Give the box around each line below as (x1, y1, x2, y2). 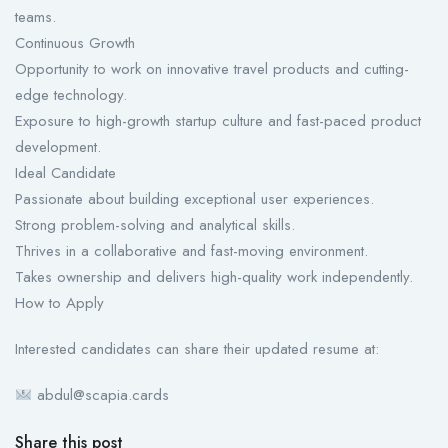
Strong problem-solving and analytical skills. (15, 214, 295, 237)
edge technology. (15, 84, 127, 107)
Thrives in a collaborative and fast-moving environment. (15, 240, 368, 263)
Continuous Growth (15, 32, 135, 55)
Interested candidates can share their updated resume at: (15, 338, 379, 361)
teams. (15, 6, 56, 29)
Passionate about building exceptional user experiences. (15, 188, 374, 211)
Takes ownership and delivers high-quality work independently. (15, 266, 413, 289)
